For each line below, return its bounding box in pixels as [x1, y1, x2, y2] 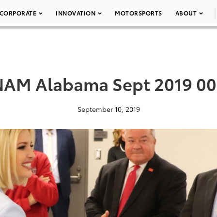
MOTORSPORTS [115, 9, 162, 17]
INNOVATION [56, 9, 95, 17]
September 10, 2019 [77, 104, 140, 114]
